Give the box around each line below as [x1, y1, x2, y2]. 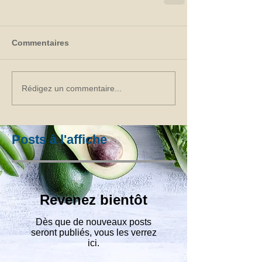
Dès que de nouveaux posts [36, 217, 151, 227]
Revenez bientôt [40, 192, 147, 208]
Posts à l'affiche [12, 132, 107, 147]
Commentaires [12, 38, 69, 48]
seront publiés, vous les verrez [30, 227, 157, 238]
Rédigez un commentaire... [22, 83, 122, 93]
